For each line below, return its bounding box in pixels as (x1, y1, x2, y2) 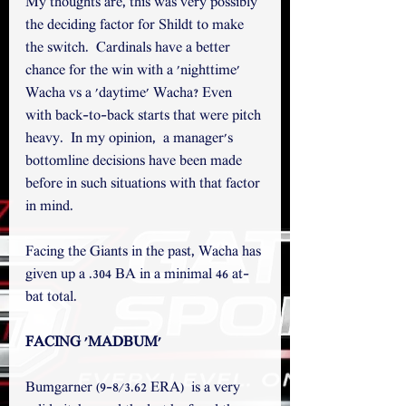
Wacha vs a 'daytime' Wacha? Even (25, 85, 236, 103)
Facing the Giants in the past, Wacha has (25, 244, 265, 262)
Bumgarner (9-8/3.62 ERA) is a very (25, 380, 244, 398)
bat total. (25, 289, 81, 307)
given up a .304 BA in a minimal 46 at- (25, 266, 249, 285)
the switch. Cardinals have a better (25, 40, 234, 58)
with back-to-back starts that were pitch (25, 108, 265, 126)
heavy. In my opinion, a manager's (25, 130, 237, 149)
